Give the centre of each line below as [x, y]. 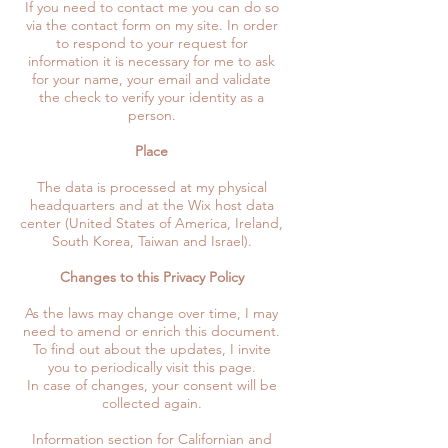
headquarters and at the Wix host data [151, 204]
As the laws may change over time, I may [151, 312]
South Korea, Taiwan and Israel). [151, 240]
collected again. [151, 402]
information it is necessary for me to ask [151, 60]
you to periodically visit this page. [151, 366]
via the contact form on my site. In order [151, 24]
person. [151, 114]
